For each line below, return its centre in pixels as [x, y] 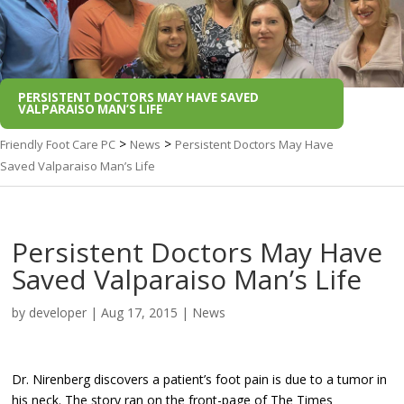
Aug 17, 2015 [140, 312]
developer [58, 312]
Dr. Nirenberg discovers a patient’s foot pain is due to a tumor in [200, 379]
